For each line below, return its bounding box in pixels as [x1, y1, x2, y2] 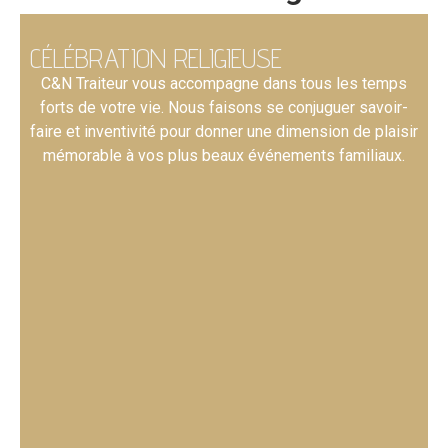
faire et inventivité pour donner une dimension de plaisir [30, 122, 418, 141]
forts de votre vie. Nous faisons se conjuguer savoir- [40, 98, 408, 117]
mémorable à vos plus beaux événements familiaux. [43, 146, 405, 165]
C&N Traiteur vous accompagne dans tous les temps [41, 74, 407, 93]
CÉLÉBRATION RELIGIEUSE [30, 41, 282, 74]
